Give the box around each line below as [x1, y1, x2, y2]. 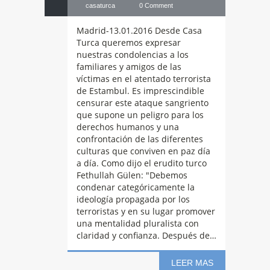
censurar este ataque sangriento [77, 97, 209, 108]
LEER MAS [171, 258, 213, 268]
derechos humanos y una [77, 121, 179, 133]
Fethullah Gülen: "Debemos [77, 169, 187, 181]
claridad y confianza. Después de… [77, 230, 216, 241]
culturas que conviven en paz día [77, 145, 210, 157]
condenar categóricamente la [77, 181, 195, 193]
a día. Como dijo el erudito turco [77, 157, 207, 169]
